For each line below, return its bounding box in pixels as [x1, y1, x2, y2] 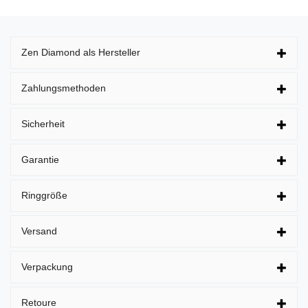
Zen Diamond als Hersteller [21, 46, 140, 58]
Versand [21, 225, 57, 236]
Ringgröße [21, 189, 67, 201]
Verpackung [21, 261, 73, 272]
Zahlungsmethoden [21, 82, 106, 93]
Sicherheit [21, 118, 65, 129]
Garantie [21, 153, 59, 165]
